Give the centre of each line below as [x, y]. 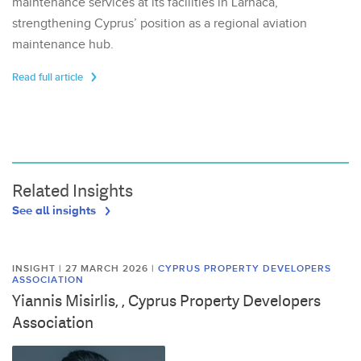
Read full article [49, 78]
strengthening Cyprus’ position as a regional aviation [160, 24]
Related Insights [73, 191]
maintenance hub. [63, 45]
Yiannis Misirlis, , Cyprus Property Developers [166, 301]
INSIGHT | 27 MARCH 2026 [82, 269]
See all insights [56, 210]
